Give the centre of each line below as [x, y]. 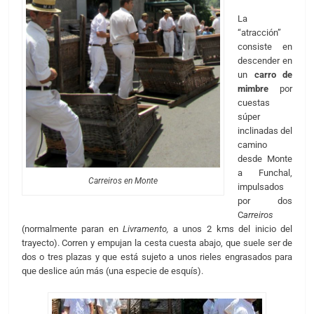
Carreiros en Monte [123, 181]
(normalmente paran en [72, 229]
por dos [265, 201]
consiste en [265, 47]
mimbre [253, 89]
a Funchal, [265, 173]
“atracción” [260, 33]
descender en [265, 61]
